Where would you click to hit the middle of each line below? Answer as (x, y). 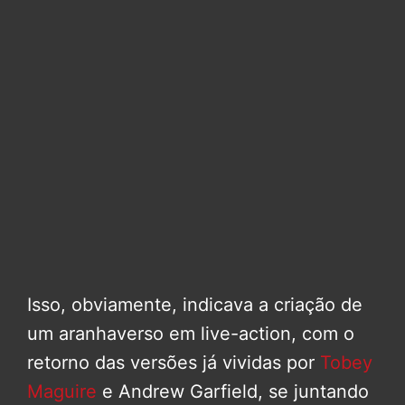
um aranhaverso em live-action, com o (191, 333)
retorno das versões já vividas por (174, 362)
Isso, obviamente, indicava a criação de (195, 304)
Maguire (62, 391)
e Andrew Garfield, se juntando (233, 391)
